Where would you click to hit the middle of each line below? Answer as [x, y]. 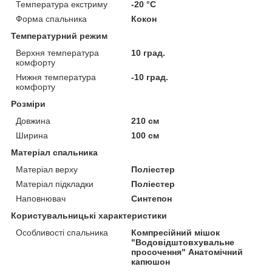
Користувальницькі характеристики [89, 215]
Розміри [28, 104]
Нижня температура [56, 77]
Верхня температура [57, 53]
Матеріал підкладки [55, 184]
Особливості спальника [62, 232]
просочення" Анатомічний [187, 252]
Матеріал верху [47, 169]
